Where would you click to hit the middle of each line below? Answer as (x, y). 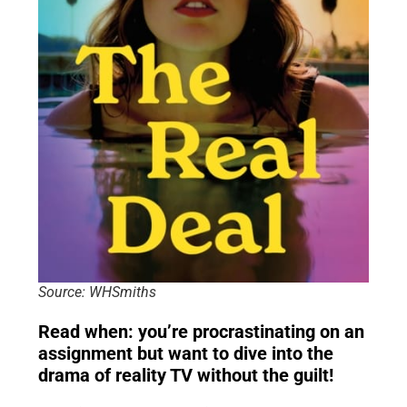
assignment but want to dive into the (186, 353)
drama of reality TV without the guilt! (186, 375)
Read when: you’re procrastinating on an (201, 331)
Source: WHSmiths (97, 292)
